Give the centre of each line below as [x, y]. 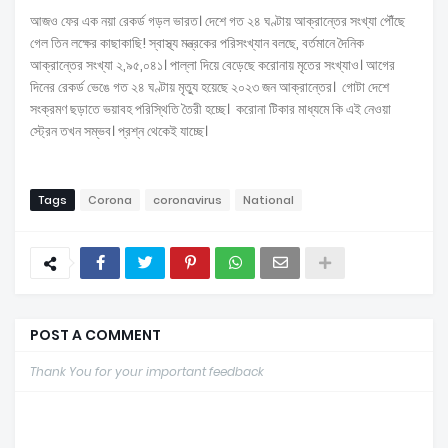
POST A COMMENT [95, 335]
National [268, 200]
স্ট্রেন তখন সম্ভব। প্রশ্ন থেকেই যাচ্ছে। [119, 131]
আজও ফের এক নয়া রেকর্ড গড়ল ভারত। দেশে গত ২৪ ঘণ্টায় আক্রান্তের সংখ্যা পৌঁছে [217, 21]
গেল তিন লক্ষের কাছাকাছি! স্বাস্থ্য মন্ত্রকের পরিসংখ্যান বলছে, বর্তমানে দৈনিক [197, 43]
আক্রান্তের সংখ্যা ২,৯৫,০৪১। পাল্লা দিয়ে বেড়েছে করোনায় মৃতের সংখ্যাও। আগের [212, 65]
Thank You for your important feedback [147, 372]
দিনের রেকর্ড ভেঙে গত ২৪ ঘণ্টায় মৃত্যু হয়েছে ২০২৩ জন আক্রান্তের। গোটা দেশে [209, 87]
